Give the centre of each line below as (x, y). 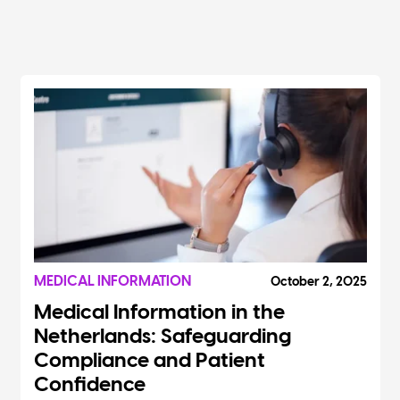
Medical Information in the (159, 313)
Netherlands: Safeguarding (162, 337)
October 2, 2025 (318, 282)
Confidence (89, 385)
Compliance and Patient (149, 361)
